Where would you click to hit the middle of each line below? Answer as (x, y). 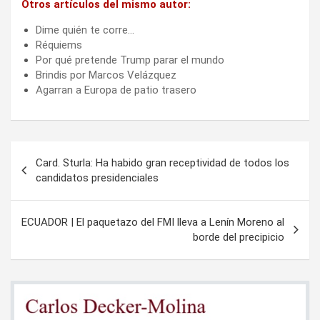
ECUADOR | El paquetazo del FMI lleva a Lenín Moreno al (153, 222)
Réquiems (59, 45)
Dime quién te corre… (85, 30)
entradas (45, 197)
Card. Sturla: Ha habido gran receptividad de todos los (162, 162)
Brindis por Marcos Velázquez (106, 75)
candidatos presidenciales (97, 177)
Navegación (58, 152)
